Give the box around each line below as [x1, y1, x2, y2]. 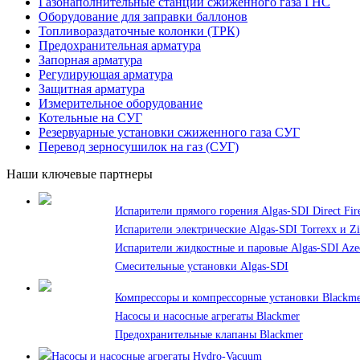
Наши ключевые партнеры [6, 166, 153, 181]
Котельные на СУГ [39, 110, 142, 125]
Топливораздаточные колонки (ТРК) [39, 23, 239, 38]
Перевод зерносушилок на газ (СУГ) [39, 139, 239, 153]
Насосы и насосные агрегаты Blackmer [115, 310, 300, 323]
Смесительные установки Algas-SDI [115, 260, 288, 273]
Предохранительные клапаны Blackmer [115, 329, 303, 342]
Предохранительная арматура [39, 38, 201, 52]
